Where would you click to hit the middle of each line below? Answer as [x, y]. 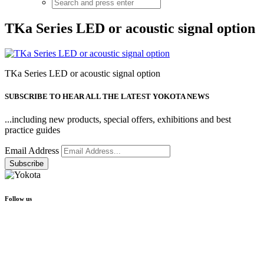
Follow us [18, 199]
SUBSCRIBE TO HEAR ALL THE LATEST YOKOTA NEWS [107, 96]
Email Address [33, 151]
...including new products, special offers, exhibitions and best [118, 120]
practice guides [32, 130]
